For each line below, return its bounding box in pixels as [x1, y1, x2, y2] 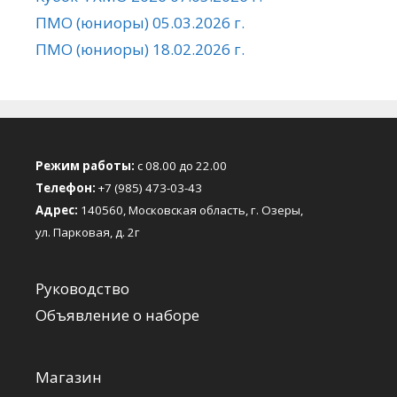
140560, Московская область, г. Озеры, [78, 202, 303, 219]
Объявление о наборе [35, 305, 199, 326]
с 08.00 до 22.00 [135, 158, 227, 175]
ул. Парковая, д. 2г [35, 224, 140, 241]
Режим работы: [35, 158, 135, 175]
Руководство [35, 278, 129, 300]
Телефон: [35, 180, 96, 197]
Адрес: [35, 202, 78, 219]
